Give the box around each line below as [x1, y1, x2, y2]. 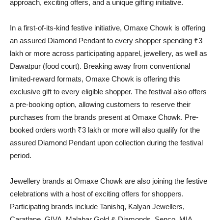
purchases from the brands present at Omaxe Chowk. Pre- [10, 113, 198, 122]
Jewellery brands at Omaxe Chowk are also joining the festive [10, 177, 207, 186]
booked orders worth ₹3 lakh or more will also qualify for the [10, 126, 200, 135]
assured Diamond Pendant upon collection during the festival [10, 138, 203, 147]
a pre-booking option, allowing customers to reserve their [10, 100, 191, 109]
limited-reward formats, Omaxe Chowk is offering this [10, 75, 180, 83]
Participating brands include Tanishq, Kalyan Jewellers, [10, 202, 185, 211]
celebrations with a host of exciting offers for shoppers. [10, 190, 184, 198]
